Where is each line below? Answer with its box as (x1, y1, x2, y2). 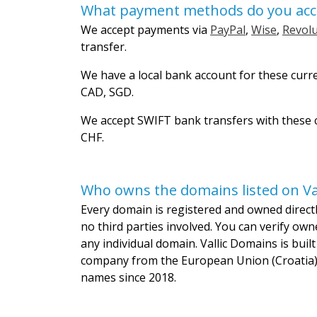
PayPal (210, 22, 246, 38)
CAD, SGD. (81, 84, 134, 100)
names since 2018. (81, 270, 176, 286)
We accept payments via (81, 22, 210, 38)
